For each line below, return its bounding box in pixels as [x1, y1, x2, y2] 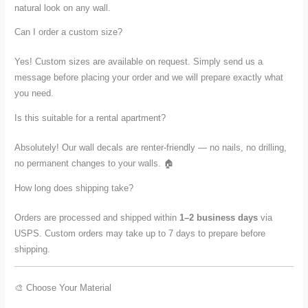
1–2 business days [179, 212, 258, 223]
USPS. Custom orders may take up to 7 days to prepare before [14, 228, 266, 239]
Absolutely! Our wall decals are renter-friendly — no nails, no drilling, [14, 142, 287, 153]
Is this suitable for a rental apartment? [14, 113, 166, 124]
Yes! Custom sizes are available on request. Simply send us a [14, 56, 263, 67]
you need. [14, 88, 54, 99]
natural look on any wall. [14, 2, 111, 13]
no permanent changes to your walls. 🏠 [14, 158, 175, 169]
